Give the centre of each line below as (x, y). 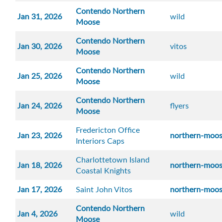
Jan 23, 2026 (40, 136)
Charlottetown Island (113, 160)
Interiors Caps (100, 141)
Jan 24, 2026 (40, 106)
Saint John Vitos (104, 190)
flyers (180, 106)
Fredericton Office (108, 130)
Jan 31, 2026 (40, 17)
